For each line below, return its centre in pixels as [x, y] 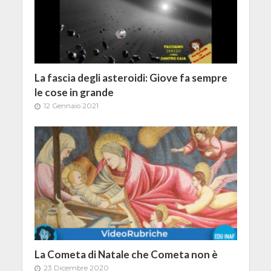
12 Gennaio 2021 [71, 106]
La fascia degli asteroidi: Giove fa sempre [131, 77]
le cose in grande [74, 92]
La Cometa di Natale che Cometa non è [126, 254]
